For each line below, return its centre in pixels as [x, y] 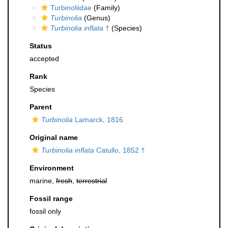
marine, [43, 181]
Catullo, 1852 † [120, 150]
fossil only [45, 211]
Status [41, 46]
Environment [52, 168]
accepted [44, 59]
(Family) [106, 8]
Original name [54, 137]
